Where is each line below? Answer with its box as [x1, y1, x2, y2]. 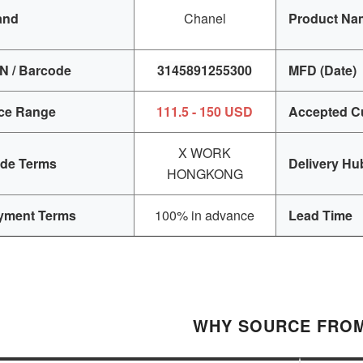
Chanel [183, 8, 226, 28]
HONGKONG [166, 164, 243, 183]
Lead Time [288, 205, 352, 224]
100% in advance [155, 205, 255, 224]
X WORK [178, 143, 232, 162]
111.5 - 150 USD [156, 101, 254, 121]
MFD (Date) [288, 60, 357, 79]
